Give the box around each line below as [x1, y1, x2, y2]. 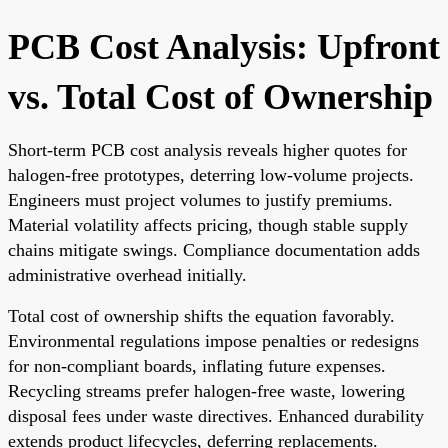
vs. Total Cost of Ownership [8, 76, 433, 117]
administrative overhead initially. [8, 264, 247, 285]
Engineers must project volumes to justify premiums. [8, 189, 393, 210]
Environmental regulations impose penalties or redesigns [8, 330, 419, 351]
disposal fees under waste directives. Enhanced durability [8, 405, 424, 426]
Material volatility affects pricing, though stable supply [8, 214, 408, 235]
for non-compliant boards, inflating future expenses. [8, 355, 386, 376]
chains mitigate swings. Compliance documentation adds [8, 239, 420, 260]
